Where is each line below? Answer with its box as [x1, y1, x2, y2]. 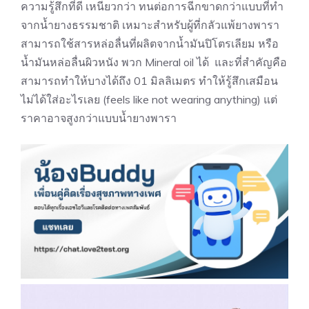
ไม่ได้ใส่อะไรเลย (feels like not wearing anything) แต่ [21, 92, 277, 107]
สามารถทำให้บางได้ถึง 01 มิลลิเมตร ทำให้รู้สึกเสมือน [21, 74, 278, 88]
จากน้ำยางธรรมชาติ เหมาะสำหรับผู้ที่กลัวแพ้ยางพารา [21, 18, 279, 32]
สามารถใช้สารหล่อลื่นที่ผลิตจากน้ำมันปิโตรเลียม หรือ [21, 37, 279, 51]
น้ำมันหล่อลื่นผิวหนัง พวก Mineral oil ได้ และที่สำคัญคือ [21, 55, 287, 70]
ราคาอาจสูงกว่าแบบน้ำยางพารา [21, 111, 177, 126]
